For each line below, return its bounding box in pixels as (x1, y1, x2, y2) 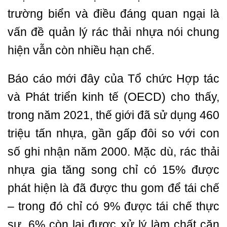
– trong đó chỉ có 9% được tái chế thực (8, 200, 219, 213)
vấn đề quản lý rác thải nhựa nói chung (8, 25, 219, 39)
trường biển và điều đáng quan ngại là (8, 7, 219, 21)
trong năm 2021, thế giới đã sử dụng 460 (8, 108, 219, 122)
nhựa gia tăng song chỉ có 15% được (8, 163, 219, 177)
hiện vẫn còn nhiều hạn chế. (8, 44, 155, 57)
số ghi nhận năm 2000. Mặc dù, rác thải (8, 145, 219, 159)
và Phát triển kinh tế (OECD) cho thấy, (8, 90, 219, 104)
